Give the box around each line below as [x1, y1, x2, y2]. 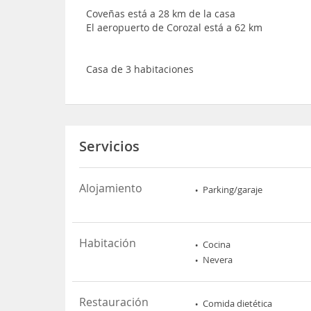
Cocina [203, 238, 231, 251]
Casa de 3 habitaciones [86, 62, 194, 76]
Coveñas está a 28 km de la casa [86, 7, 236, 20]
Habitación [79, 235, 137, 251]
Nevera [203, 253, 233, 266]
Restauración [79, 294, 149, 310]
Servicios [79, 137, 140, 155]
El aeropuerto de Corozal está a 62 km [86, 21, 263, 34]
